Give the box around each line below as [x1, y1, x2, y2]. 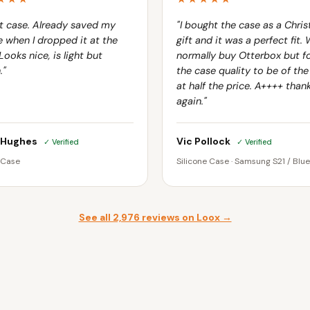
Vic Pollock [176, 135, 232, 148]
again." [176, 95, 207, 108]
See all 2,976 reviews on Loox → [78, 211, 232, 224]
